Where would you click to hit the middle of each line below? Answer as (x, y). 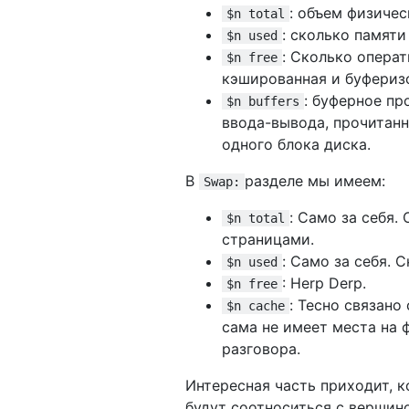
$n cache (256, 305)
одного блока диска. (296, 144)
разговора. (261, 348)
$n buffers (263, 101)
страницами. (268, 239)
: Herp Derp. (324, 283)
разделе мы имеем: (315, 180)
